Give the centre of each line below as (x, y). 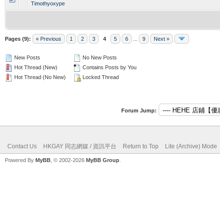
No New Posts (99, 57)
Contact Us (22, 146)
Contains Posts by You (109, 67)
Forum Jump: (139, 110)
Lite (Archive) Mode (191, 146)
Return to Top (141, 146)
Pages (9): (18, 39)
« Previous (49, 39)
